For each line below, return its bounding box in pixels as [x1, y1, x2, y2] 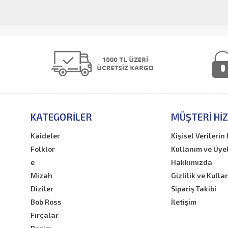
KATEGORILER [31, 111, 92, 123]
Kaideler [31, 131, 60, 140]
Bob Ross [31, 197, 62, 207]
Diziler [31, 184, 53, 193]
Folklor [31, 145, 55, 154]
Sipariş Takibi [170, 184, 216, 193]
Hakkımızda [170, 158, 212, 167]
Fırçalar [31, 211, 59, 220]
